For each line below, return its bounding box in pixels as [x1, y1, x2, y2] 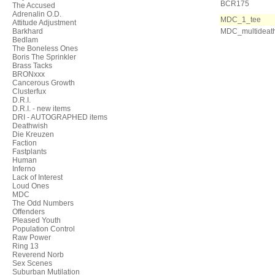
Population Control [12, 225, 75, 233]
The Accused [12, 1, 55, 10]
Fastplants [12, 147, 47, 156]
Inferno [12, 165, 36, 173]
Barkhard [12, 27, 43, 36]
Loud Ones [12, 182, 49, 190]
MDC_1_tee [220, 15, 261, 24]
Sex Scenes [12, 259, 52, 268]
